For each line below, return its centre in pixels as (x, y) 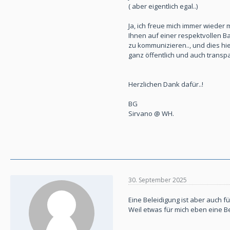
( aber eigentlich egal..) (163, 6)
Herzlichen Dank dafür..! (166, 84)
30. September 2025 (158, 180)
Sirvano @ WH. (151, 114)
